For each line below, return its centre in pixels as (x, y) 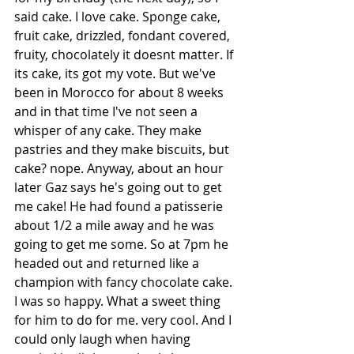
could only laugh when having (104, 339)
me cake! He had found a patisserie (120, 206)
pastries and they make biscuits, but (123, 149)
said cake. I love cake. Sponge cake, (119, 16)
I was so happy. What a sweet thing (119, 301)
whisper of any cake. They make (109, 130)
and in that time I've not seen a (107, 111)
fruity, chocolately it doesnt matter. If (125, 54)
